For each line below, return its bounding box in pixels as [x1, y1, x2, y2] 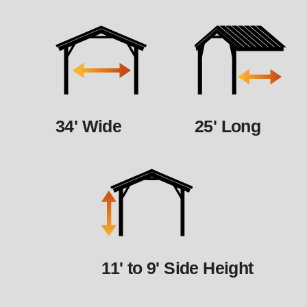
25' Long [195, 116, 261, 136]
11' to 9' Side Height [101, 258, 254, 278]
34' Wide [56, 116, 122, 136]
